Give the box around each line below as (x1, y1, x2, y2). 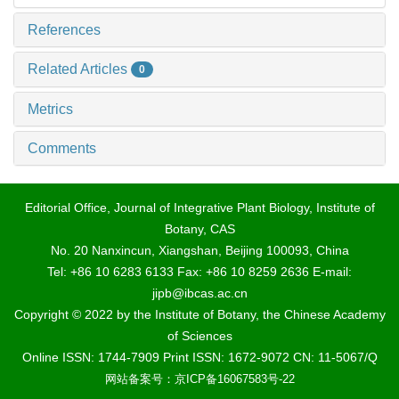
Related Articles (28, 61, 131, 77)
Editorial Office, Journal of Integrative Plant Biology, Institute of (24, 200, 375, 216)
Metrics (28, 102, 73, 118)
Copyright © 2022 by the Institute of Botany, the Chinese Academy (13, 307, 386, 322)
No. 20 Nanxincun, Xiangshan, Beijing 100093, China (50, 243, 349, 258)
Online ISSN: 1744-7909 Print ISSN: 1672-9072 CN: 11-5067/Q (21, 350, 378, 365)
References (28, 21, 101, 37)
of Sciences (167, 329, 232, 344)
